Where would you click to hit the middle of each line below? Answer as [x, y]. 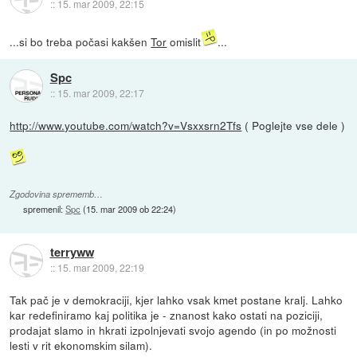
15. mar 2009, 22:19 [100, 268]
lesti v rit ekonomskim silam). [81, 345]
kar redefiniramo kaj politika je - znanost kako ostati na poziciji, [167, 315]
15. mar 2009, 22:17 [100, 93]
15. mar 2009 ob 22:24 [130, 209]
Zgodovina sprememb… [57, 194]
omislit [184, 42]
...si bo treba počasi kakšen [80, 42]
